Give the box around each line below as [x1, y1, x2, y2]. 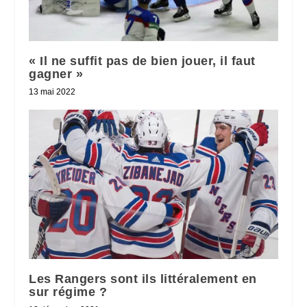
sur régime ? [29, 284, 108, 299]
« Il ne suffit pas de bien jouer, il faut [29, 53, 256, 68]
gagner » [29, 66, 84, 81]
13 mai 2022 [29, 86, 76, 97]
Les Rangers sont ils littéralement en [29, 271, 257, 286]
